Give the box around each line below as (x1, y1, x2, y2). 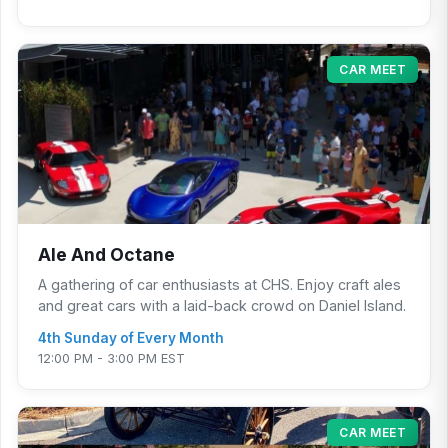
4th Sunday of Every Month (38, 330, 224, 347)
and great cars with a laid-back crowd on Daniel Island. (38, 297, 406, 315)
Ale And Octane (38, 244, 175, 266)
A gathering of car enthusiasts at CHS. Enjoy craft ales (38, 276, 401, 294)
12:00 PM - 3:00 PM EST (38, 351, 185, 367)
